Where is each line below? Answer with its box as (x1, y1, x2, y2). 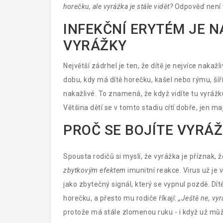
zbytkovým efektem (63, 166, 126, 174)
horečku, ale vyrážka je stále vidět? (63, 2, 173, 10)
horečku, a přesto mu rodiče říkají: (63, 194, 178, 202)
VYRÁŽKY (63, 37, 127, 54)
